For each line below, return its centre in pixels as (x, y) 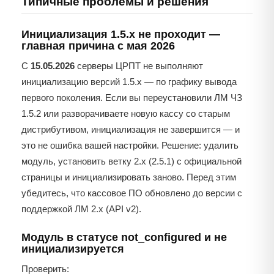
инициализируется (73, 249)
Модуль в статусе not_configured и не (124, 238)
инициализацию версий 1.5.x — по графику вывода (129, 82)
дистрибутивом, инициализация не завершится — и (131, 130)
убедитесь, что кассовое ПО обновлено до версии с (132, 193)
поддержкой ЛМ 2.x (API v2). (81, 209)
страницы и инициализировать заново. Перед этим (129, 177)
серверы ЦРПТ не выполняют (139, 66)
